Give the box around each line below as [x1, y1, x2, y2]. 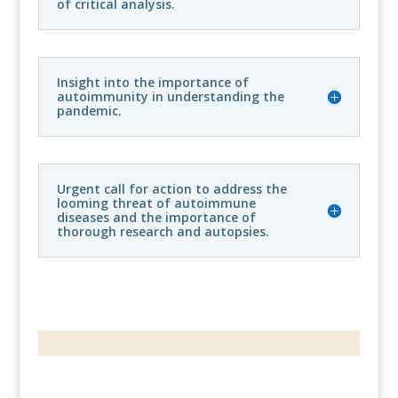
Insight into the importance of [56, 73, 249, 91]
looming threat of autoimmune [56, 194, 256, 211]
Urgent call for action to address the [56, 179, 287, 197]
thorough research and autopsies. [56, 222, 269, 240]
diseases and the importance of [56, 208, 256, 226]
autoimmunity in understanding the [56, 87, 284, 105]
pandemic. [56, 101, 122, 119]
